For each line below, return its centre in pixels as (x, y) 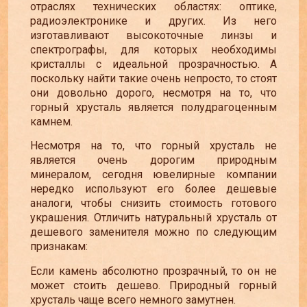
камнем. (53, 121)
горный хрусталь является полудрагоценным (153, 107)
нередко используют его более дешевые (153, 189)
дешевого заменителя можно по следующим (153, 232)
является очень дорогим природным (153, 160)
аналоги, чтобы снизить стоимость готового (153, 204)
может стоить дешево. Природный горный (153, 285)
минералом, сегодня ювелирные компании (153, 175)
